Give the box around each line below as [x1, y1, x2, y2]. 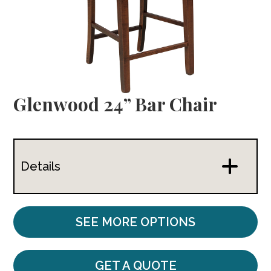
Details [21, 158, 61, 174]
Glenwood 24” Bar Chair [13, 91, 218, 116]
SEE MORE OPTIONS [76, 214, 195, 229]
